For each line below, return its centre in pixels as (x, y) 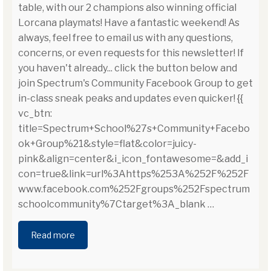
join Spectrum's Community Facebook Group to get (135, 83)
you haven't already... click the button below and (128, 68)
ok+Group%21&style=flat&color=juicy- (107, 144)
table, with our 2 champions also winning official (127, 8)
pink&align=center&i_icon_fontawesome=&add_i (133, 159)
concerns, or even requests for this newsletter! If (131, 53)
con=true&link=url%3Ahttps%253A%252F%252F (134, 174)
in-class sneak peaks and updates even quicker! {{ (131, 99)
